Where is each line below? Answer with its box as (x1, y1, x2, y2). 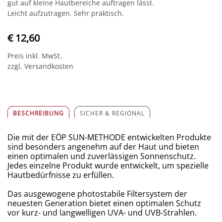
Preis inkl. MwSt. (7, 51, 62, 61)
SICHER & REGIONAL (80, 109, 145, 118)
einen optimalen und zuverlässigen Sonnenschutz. (7, 151, 196, 162)
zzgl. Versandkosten (7, 61, 73, 71)
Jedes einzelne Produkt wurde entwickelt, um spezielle (7, 160, 209, 171)
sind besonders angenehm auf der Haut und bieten (7, 141, 199, 153)
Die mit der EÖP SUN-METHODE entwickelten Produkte (7, 132, 211, 143)
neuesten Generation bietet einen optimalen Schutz (7, 198, 201, 209)
